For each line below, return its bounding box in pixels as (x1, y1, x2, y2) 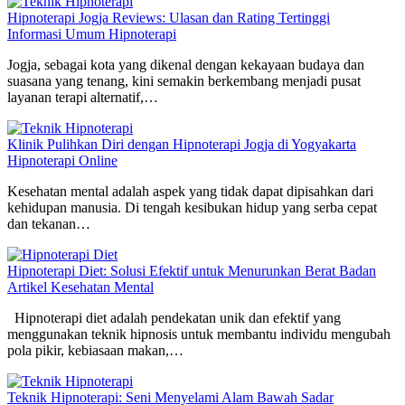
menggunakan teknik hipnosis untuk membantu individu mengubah (7, 326, 391, 343)
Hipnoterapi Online (7, 153, 118, 169)
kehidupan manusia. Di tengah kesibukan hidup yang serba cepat (7, 200, 377, 216)
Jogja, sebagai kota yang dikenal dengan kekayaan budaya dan (7, 57, 364, 73)
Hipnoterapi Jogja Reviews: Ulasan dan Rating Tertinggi (7, 10, 330, 26)
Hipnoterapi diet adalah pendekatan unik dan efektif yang (7, 310, 341, 326)
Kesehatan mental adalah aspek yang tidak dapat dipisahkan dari (7, 184, 373, 200)
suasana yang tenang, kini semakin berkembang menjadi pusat (7, 73, 361, 89)
